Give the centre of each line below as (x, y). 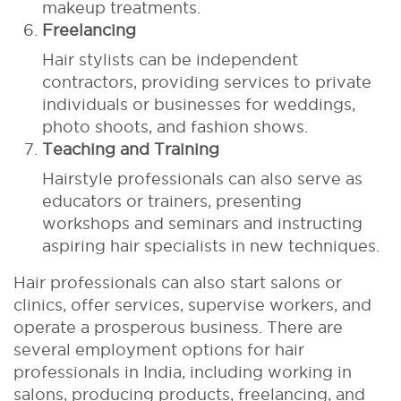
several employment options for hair (159, 349)
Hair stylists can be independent (170, 59)
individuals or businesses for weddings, (199, 104)
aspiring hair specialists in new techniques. (211, 245)
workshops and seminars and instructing (202, 223)
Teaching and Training (131, 149)
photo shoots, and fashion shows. (175, 126)
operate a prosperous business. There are (178, 327)
